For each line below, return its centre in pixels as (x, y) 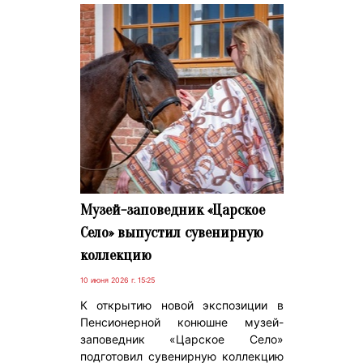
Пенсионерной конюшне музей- (181, 322)
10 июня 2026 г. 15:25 (117, 280)
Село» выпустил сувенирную (171, 233)
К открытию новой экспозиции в (181, 305)
